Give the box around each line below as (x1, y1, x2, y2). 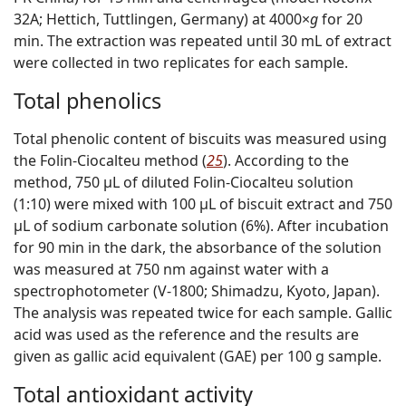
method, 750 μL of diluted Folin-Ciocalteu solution (14, 172, 353, 193)
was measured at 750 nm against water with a (14, 259, 329, 280)
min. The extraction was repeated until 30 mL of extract (14, 31, 391, 52)
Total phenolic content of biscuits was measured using (14, 129, 387, 150)
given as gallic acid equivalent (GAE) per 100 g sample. (14, 346, 382, 367)
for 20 (318, 9, 362, 30)
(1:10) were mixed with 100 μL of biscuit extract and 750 (14, 194, 392, 215)
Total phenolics (14, 86, 161, 116)
